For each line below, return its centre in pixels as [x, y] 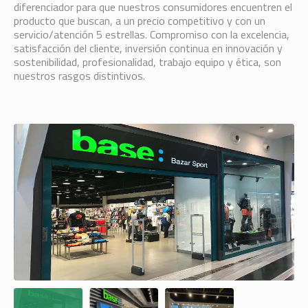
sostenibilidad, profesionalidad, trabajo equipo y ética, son [147, 62]
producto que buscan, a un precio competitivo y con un [139, 21]
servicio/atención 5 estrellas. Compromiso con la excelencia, [151, 34]
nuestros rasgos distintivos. [79, 76]
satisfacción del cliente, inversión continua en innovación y [148, 48]
